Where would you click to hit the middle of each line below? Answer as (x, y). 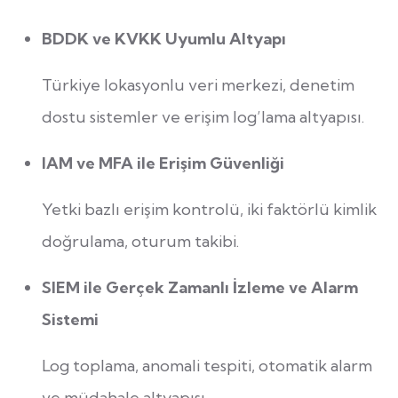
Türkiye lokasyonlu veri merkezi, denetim (198, 85)
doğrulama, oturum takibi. (140, 242)
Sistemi (70, 320)
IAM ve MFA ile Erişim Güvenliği (163, 163)
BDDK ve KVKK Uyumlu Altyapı (164, 39)
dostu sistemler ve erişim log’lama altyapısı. (203, 117)
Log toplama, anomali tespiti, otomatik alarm (207, 366)
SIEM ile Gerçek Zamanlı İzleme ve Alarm (200, 288)
